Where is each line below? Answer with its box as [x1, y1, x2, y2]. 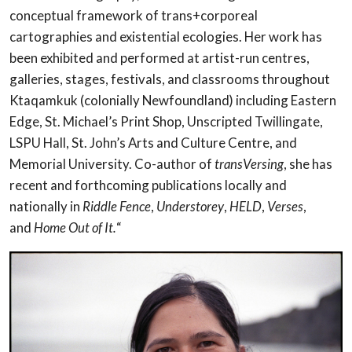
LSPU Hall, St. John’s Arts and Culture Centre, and [9, 134, 297, 151]
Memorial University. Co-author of [9, 155, 214, 172]
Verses [267, 197, 303, 214]
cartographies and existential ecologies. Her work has [9, 27, 322, 45]
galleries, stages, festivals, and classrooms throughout [9, 70, 330, 87]
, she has [284, 155, 332, 172]
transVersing [214, 155, 284, 172]
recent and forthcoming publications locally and [9, 176, 287, 193]
